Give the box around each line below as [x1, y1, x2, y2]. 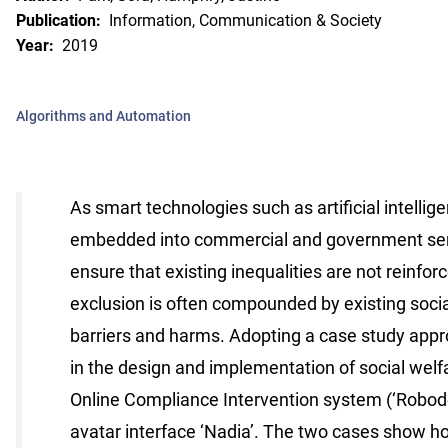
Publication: [16, 10, 101, 30]
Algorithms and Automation [16, 107, 191, 124]
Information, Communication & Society [109, 10, 382, 30]
